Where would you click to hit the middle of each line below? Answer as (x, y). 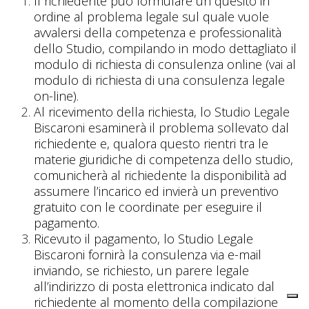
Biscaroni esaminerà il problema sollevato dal (161, 128)
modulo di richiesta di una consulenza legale (159, 80)
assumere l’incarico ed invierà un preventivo (156, 191)
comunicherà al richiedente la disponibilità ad (160, 175)
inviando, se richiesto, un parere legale (141, 270)
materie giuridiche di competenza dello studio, (163, 159)
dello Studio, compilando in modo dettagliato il (165, 48)
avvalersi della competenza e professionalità (158, 32)
